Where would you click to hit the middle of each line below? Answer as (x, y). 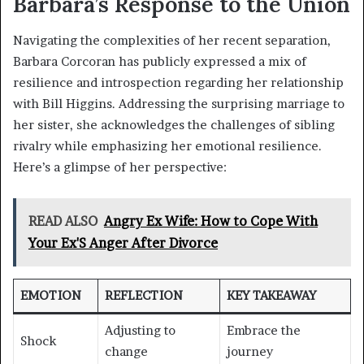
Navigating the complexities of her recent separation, (172, 41)
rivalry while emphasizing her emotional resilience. (167, 146)
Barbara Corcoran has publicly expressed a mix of (160, 62)
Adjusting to (140, 331)
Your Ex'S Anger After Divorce (123, 243)
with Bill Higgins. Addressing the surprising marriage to (179, 104)
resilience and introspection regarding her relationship (178, 83)
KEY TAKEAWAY (271, 296)
